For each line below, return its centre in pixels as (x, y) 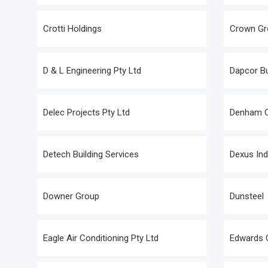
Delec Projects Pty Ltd (86, 112)
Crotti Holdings (72, 29)
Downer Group (71, 196)
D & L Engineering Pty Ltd (92, 71)
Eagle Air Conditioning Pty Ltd (101, 238)
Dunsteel (247, 196)
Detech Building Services (91, 154)
